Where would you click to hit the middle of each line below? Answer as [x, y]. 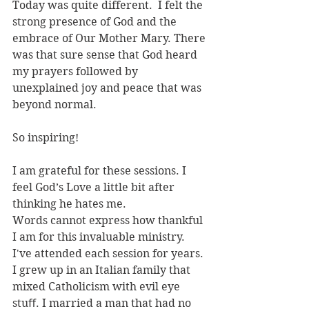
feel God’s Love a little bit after [95, 188]
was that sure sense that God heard [106, 55]
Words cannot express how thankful [109, 221]
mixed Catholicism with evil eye [98, 287]
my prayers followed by [77, 72]
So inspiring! [46, 138]
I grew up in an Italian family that [103, 270]
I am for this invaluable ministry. [100, 237]
